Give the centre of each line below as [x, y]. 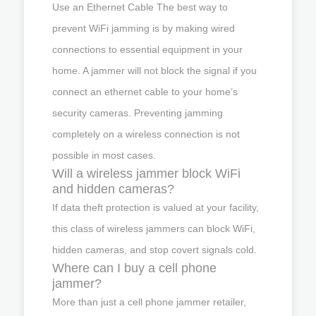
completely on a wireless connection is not [146, 134]
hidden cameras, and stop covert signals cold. [154, 249]
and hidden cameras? [113, 189]
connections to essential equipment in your [147, 49]
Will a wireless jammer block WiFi [146, 173]
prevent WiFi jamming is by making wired [144, 28]
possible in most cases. [104, 155]
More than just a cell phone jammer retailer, [149, 302]
